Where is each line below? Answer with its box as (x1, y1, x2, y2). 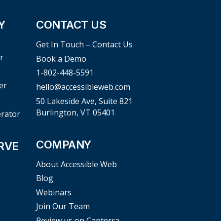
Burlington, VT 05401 (36, 107, 115, 118)
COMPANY (36, 138, 91, 151)
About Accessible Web (36, 158, 117, 170)
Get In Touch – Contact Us (36, 39, 133, 50)
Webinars (36, 186, 72, 198)
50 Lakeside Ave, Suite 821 (36, 95, 133, 107)
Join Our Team (36, 201, 90, 212)
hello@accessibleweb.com (36, 81, 130, 93)
